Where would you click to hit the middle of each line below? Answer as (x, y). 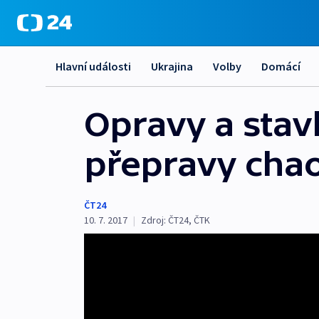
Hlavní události (93, 66)
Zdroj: (153, 220)
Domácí (281, 66)
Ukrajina (172, 66)
